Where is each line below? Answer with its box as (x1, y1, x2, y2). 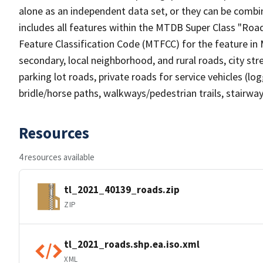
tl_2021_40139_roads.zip (64, 183, 180, 196)
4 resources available (19, 151, 95, 163)
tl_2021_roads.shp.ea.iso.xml (64, 237, 200, 251)
